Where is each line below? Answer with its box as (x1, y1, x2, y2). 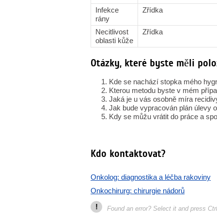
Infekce (95, 6, 119, 14)
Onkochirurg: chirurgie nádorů (91, 186, 185, 195)
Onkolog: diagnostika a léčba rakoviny (91, 173, 211, 181)
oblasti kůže (95, 36, 133, 45)
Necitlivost (95, 28, 128, 36)
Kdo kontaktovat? (91, 147, 166, 160)
